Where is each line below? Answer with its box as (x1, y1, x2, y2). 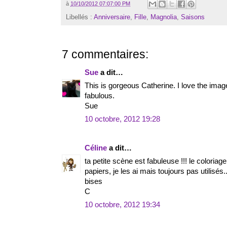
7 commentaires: (62, 48, 148, 61)
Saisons (181, 13, 205, 21)
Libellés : (66, 13, 94, 21)
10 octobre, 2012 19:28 (85, 115, 160, 124)
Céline (85, 144, 107, 153)
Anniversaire (94, 13, 130, 21)
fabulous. (85, 92, 115, 100)
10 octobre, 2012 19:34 (85, 201, 160, 209)
